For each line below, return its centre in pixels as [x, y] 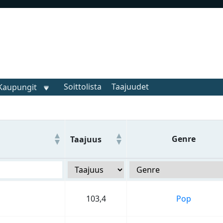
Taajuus [86, 139]
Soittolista [83, 87]
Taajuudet [130, 87]
